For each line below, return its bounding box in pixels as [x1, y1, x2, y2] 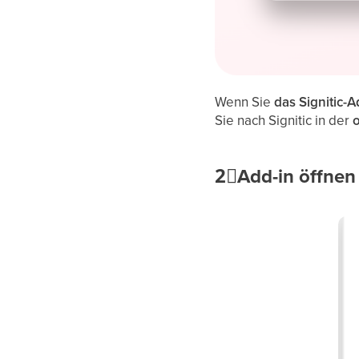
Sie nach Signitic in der [215, 110, 353, 130]
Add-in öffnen [237, 161, 357, 191]
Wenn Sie [215, 91, 275, 111]
